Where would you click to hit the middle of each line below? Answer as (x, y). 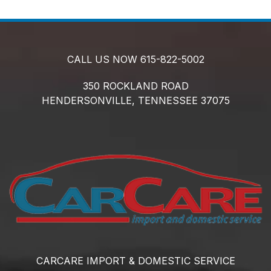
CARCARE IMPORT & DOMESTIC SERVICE (135, 260)
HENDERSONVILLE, (88, 100)
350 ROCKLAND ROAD (135, 86)
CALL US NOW (103, 59)
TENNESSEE (168, 100)
